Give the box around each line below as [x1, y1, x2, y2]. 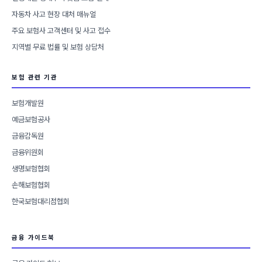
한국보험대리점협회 [12, 197, 70, 206]
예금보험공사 [12, 115, 50, 125]
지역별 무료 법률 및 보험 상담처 [12, 43, 104, 52]
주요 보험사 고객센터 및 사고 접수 [12, 26, 111, 36]
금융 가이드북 [12, 234, 55, 242]
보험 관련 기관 [12, 74, 57, 82]
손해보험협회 [12, 181, 50, 190]
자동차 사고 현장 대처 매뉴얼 [12, 10, 96, 19]
